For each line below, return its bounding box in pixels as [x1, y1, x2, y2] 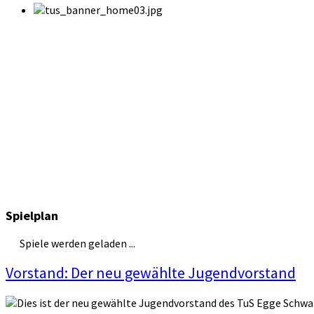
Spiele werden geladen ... [20, 236, 135, 250]
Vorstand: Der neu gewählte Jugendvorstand [6, 263, 296, 283]
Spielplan [6, 207, 58, 224]
